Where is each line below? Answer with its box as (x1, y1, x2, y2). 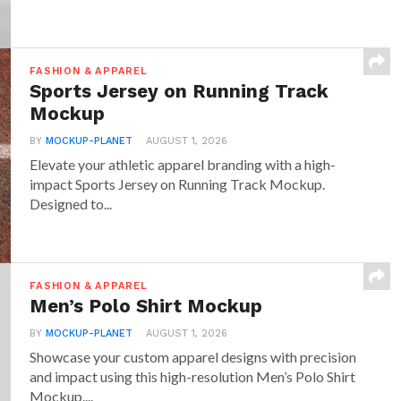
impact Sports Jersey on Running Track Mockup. (30, 175, 326, 192)
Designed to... (30, 194, 113, 212)
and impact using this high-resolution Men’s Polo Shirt (30, 367, 356, 385)
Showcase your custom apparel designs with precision (30, 347, 357, 365)
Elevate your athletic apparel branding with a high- (30, 155, 337, 173)
